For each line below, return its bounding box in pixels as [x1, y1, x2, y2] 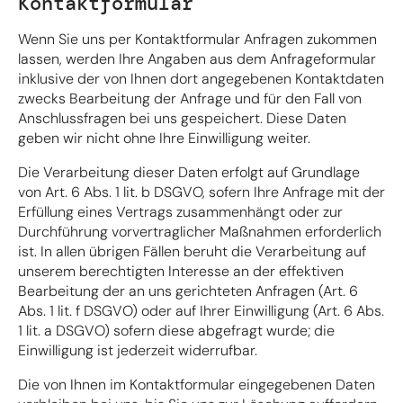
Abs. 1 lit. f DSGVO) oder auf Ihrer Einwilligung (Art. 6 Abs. [18, 300, 384, 320]
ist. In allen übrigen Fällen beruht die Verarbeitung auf [18, 241, 366, 261]
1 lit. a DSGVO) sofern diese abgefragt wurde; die [18, 320, 335, 340]
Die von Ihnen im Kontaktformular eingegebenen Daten [18, 374, 375, 394]
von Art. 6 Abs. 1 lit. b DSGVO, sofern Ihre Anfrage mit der [18, 182, 385, 201]
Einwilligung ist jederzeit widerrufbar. [18, 340, 257, 360]
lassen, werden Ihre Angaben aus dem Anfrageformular [18, 49, 376, 68]
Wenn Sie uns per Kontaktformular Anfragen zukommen [18, 29, 377, 49]
